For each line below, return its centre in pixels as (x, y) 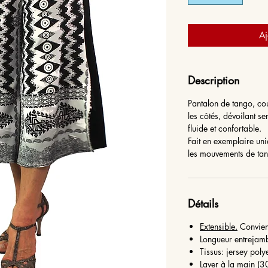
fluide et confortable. (227, 128)
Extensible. (219, 226)
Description (214, 80)
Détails (203, 203)
